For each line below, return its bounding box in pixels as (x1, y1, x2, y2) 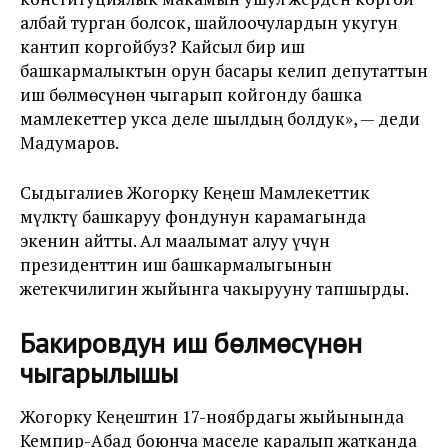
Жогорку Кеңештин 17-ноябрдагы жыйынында (20, 405, 404, 428)
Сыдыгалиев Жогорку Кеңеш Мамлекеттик (20, 181, 370, 204)
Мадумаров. (20, 131, 119, 154)
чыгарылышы (20, 354, 178, 391)
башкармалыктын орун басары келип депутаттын (20, 59, 428, 82)
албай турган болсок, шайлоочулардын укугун (20, 11, 398, 34)
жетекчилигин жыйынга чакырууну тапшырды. (20, 277, 409, 300)
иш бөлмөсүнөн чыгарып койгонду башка (20, 83, 362, 106)
